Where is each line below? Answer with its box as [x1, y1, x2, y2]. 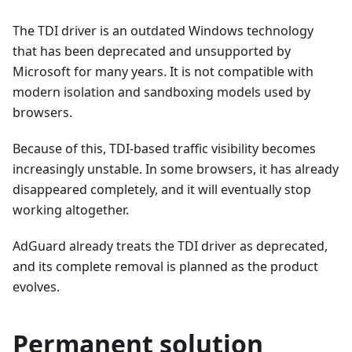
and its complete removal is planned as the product [13, 257, 318, 275]
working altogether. [13, 200, 129, 218]
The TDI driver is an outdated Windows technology [13, 21, 313, 39]
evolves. [13, 277, 60, 295]
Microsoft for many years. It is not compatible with [13, 62, 313, 80]
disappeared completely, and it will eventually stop [13, 180, 311, 198]
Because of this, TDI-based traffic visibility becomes [13, 139, 316, 157]
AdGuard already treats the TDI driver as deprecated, [13, 236, 328, 255]
